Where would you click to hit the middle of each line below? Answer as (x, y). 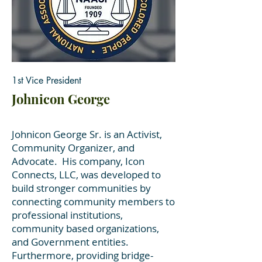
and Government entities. (70, 242)
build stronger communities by (81, 188)
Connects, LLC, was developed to (86, 175)
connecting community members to (93, 201)
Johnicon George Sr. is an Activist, (87, 134)
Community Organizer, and (73, 148)
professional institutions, (67, 215)
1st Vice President (46, 80)
